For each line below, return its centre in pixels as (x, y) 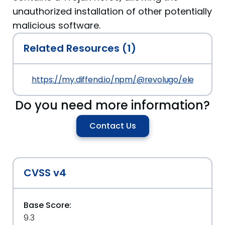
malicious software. (57, 25)
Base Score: (47, 205)
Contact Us (113, 126)
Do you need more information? (113, 105)
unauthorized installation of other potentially (112, 11)
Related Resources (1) (80, 48)
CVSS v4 (45, 173)
